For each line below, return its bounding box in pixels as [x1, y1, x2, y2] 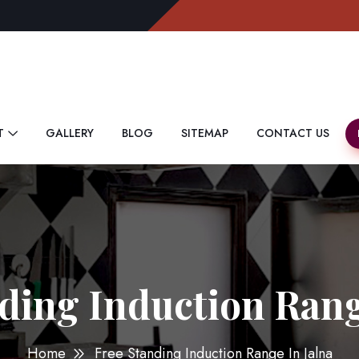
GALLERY [46, 124, 94, 141]
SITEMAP [181, 124, 228, 141]
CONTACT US [256, 124, 329, 141]
